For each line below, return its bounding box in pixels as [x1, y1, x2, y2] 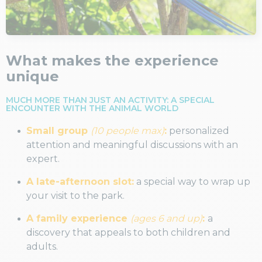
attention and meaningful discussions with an [26, 139, 238, 150]
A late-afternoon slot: [26, 175, 134, 187]
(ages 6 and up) [130, 212, 202, 224]
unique [6, 67, 59, 85]
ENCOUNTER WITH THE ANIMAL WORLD [6, 102, 178, 113]
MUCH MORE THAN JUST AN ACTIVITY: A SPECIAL [6, 94, 215, 105]
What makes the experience [6, 51, 219, 69]
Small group [26, 125, 91, 136]
